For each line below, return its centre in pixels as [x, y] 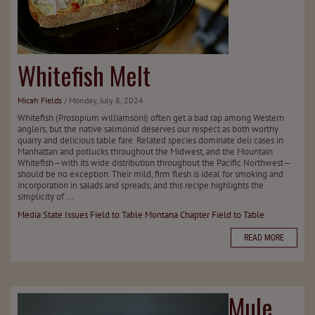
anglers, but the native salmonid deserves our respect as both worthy [148, 129]
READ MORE [264, 238]
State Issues [65, 215]
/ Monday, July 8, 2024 [104, 100]
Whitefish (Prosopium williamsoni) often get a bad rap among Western [151, 118]
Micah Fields [40, 100]
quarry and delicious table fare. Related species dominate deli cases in [150, 140]
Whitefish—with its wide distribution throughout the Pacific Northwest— [154, 163]
